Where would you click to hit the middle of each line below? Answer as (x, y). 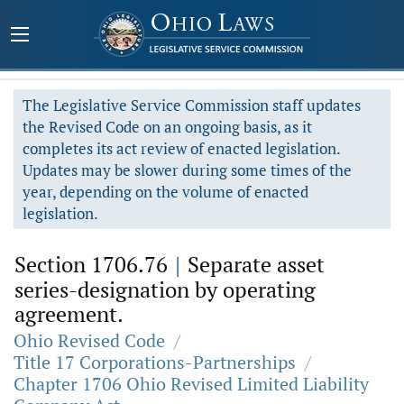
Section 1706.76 (94, 264)
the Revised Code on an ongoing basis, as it (167, 127)
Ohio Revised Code (89, 340)
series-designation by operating (165, 289)
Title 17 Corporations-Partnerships (155, 362)
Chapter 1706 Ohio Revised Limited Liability (191, 384)
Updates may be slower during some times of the (187, 170)
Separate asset (253, 264)
